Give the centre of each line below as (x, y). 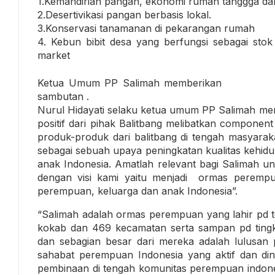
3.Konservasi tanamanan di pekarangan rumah (146, 28)
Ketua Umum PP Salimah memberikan (130, 83)
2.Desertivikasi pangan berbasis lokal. (124, 14)
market (54, 55)
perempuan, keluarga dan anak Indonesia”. (137, 191)
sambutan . (63, 96)
